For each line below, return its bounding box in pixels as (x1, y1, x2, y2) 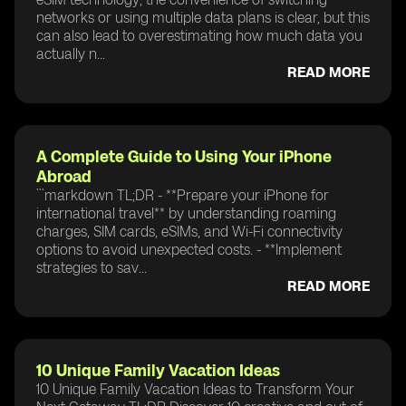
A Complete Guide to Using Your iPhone (36, 146, 332, 167)
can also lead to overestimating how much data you (36, 26, 362, 44)
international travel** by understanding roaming (36, 204, 336, 222)
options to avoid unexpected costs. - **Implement (36, 240, 342, 258)
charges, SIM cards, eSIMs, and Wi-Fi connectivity (36, 222, 343, 240)
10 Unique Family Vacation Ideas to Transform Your (36, 380, 354, 398)
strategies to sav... (36, 258, 147, 276)
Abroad (36, 166, 92, 187)
